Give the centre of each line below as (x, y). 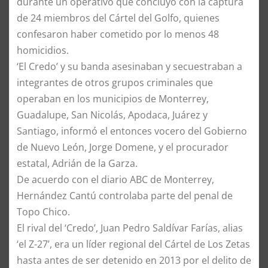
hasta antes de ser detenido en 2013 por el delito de (134, 260)
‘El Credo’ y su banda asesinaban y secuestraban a (130, 66)
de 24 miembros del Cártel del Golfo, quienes (118, 18)
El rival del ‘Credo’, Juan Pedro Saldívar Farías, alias (130, 228)
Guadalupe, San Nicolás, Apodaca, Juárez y (112, 115)
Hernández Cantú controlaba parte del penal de (125, 195)
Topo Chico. (43, 211)
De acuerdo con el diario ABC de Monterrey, (115, 179)
